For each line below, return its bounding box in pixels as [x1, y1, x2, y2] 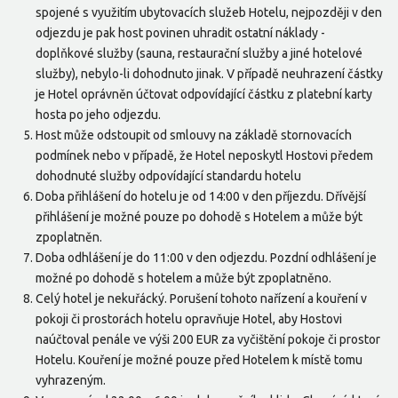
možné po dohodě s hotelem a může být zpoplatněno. [36, 271, 331, 286]
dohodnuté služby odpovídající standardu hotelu [36, 169, 301, 184]
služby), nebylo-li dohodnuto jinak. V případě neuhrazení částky [36, 67, 383, 82]
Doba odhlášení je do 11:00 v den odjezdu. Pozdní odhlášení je [36, 251, 377, 266]
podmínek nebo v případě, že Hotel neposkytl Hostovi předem [36, 148, 373, 163]
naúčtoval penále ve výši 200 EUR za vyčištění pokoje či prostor [36, 332, 380, 347]
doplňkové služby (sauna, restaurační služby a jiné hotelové [36, 46, 362, 61]
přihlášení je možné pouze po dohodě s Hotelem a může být [36, 210, 362, 225]
